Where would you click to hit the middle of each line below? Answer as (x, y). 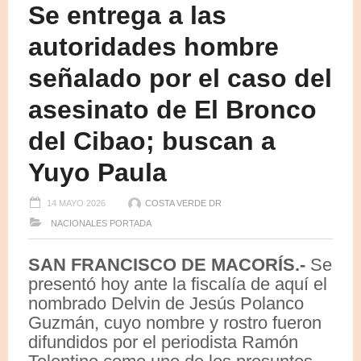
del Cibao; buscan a (152, 141)
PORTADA (131, 223)
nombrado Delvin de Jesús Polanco (166, 303)
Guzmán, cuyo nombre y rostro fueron (175, 322)
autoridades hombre (154, 46)
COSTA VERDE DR (183, 203)
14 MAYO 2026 (76, 203)
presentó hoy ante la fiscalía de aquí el (178, 284)
